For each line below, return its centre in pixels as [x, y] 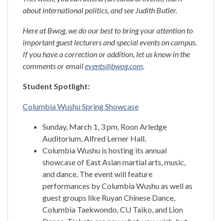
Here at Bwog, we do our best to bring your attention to [108, 31]
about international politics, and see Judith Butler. [100, 10]
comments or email [54, 66]
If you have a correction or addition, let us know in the [106, 54]
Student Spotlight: [56, 86]
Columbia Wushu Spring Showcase [81, 107]
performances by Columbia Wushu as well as [117, 186]
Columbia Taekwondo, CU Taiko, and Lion [113, 210]
